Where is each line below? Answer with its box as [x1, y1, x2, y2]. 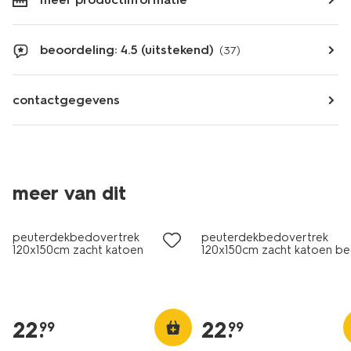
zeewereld [13, 255, 71, 270]
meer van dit [13, 182, 126, 204]
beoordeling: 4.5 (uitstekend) [40, 42, 214, 57]
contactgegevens [13, 92, 120, 107]
